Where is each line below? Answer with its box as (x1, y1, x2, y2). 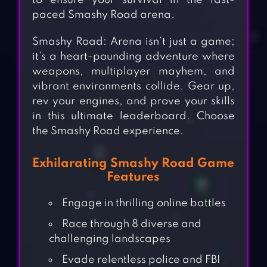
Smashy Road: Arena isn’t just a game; (32, 36, 235, 48)
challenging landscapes (48, 234, 170, 245)
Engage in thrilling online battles (61, 198, 226, 209)
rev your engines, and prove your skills (32, 96, 235, 107)
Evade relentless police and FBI (61, 254, 221, 266)
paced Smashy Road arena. (32, 10, 175, 21)
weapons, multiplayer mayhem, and (32, 66, 235, 77)
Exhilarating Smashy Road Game (32, 157, 235, 170)
